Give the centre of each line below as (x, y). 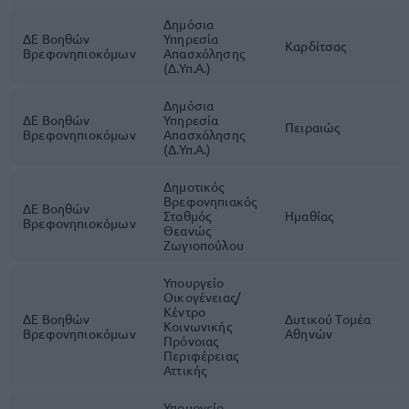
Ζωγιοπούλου (204, 245)
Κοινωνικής (198, 326)
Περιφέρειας (201, 355)
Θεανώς (188, 230)
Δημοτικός (194, 186)
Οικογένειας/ (202, 297)
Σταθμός (188, 215)
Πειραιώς (313, 127)
